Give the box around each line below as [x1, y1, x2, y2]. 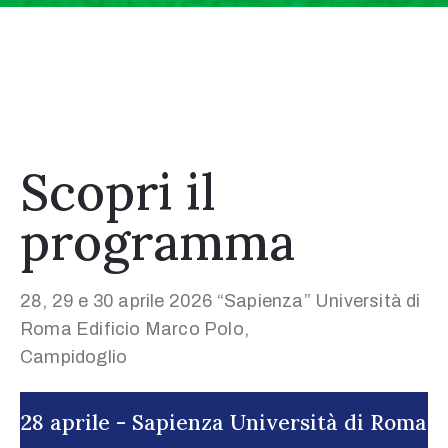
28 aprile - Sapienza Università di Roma [21, 409, 427, 436]
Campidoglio [20, 347, 128, 367]
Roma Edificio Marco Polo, [20, 319, 249, 339]
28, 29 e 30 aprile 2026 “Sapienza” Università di [20, 291, 421, 311]
